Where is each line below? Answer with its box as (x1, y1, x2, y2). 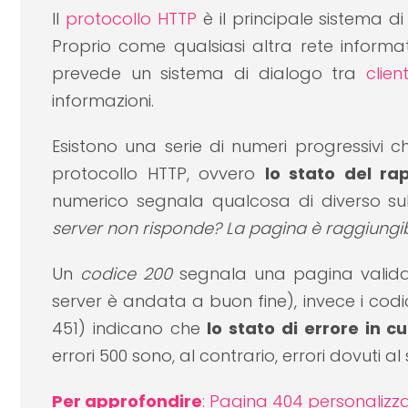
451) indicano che (52, 317, 208, 341)
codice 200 (80, 262, 173, 286)
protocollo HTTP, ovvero (52, 162, 265, 186)
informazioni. (52, 89, 154, 113)
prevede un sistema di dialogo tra (52, 62, 367, 86)
